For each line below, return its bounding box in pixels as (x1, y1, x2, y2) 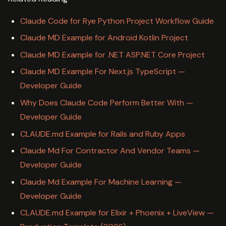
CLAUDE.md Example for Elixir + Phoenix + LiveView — (20, 207, 214, 218)
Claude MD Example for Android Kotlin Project (20, 32, 188, 43)
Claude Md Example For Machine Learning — (20, 176, 182, 187)
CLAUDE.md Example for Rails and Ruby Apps (20, 128, 185, 139)
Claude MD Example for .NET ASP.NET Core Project (20, 49, 205, 60)
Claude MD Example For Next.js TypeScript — (20, 66, 185, 77)
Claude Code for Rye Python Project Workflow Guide (20, 15, 214, 26)
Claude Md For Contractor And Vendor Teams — (20, 145, 200, 156)
